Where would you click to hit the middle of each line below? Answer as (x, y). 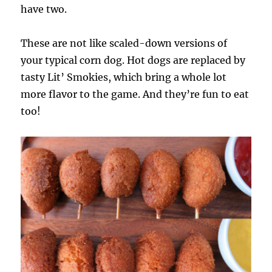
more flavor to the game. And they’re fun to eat (135, 94)
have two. (44, 9)
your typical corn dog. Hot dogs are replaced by (133, 60)
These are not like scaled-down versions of (124, 43)
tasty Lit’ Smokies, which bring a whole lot (124, 77)
